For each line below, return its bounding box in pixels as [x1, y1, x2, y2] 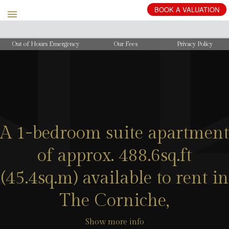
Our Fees [114, 40, 138, 48]
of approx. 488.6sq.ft [37, 146, 192, 167]
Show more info [85, 217, 144, 227]
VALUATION [182, 5, 219, 14]
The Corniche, [60, 191, 169, 212]
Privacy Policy [176, 40, 213, 48]
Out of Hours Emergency [12, 40, 80, 48]
